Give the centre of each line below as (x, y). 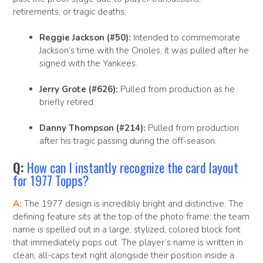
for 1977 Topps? (51, 180)
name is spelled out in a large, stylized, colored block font (127, 229)
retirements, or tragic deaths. (70, 11)
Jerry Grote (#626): (79, 90)
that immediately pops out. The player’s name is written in (128, 242)
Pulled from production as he (176, 90)
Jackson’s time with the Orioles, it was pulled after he (144, 51)
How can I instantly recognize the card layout (133, 167)
